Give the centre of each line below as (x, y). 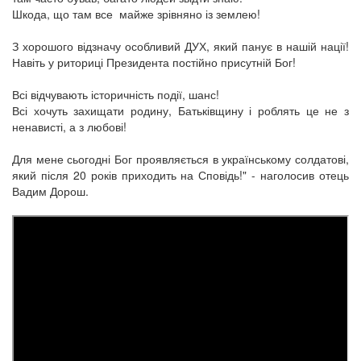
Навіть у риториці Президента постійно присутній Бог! (156, 62)
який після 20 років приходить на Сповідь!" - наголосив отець (180, 174)
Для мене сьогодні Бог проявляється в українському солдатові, (180, 158)
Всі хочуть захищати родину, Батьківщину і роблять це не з (180, 110)
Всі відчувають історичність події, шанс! (117, 94)
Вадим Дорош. (50, 191)
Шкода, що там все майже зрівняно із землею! (136, 13)
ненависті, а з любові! (69, 126)
